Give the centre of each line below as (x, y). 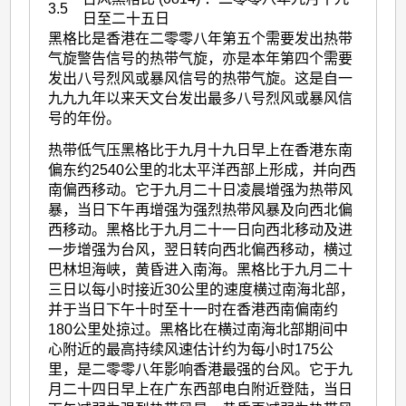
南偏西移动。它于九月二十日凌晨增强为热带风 (201, 189)
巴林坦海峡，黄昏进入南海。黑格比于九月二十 (201, 269)
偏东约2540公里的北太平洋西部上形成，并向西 (203, 169)
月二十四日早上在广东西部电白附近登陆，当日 (201, 389)
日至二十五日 (126, 18)
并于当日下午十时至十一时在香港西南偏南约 (193, 309)
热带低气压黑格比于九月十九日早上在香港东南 (201, 150)
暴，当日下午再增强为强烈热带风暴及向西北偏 (201, 209)
